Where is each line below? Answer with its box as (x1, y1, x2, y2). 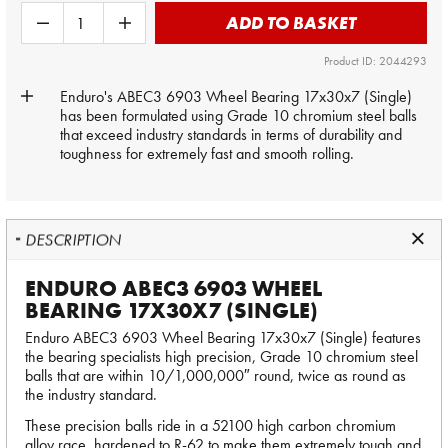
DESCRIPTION (25, 228, 122, 251)
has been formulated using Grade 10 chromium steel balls (60, 105, 418, 126)
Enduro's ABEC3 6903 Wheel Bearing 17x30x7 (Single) (60, 86, 413, 107)
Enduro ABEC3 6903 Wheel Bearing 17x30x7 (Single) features (25, 327, 421, 348)
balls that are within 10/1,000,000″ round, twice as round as (25, 365, 406, 386)
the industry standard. (25, 384, 157, 405)
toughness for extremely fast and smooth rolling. (60, 143, 355, 164)
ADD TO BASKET (226, 11, 356, 34)
